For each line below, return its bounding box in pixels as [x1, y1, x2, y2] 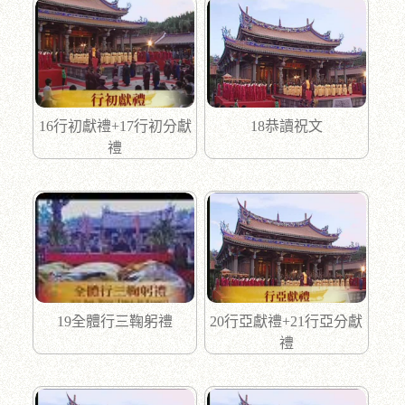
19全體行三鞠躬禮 [57, 314, 174, 330]
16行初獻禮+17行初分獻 [38, 118, 192, 134]
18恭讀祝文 [250, 118, 323, 134]
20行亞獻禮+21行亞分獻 [210, 314, 363, 330]
